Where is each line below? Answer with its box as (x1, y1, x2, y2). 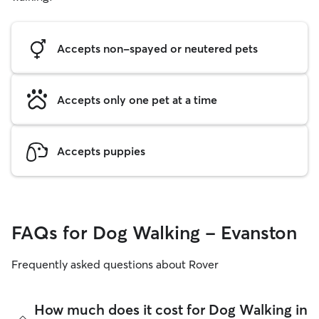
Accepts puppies (57, 143, 145, 158)
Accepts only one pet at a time (57, 92, 217, 107)
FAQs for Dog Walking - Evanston (11, 221, 297, 244)
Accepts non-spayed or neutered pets (57, 41, 258, 56)
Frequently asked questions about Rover (11, 257, 219, 271)
